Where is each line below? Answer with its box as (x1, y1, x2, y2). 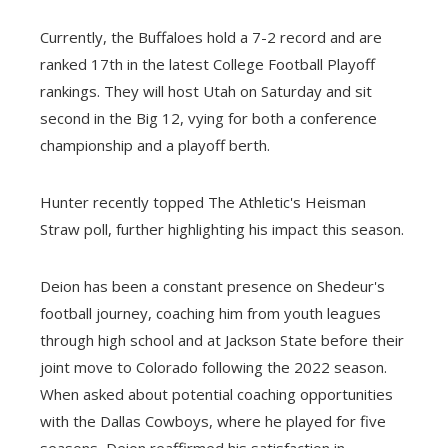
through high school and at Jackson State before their (40, 329, 404, 350)
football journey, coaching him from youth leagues (40, 302, 381, 323)
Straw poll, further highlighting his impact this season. (40, 218, 404, 239)
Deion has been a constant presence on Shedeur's (40, 275, 385, 296)
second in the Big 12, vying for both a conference (40, 107, 377, 128)
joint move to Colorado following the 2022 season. (40, 356, 387, 377)
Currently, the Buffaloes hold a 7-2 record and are (40, 26, 382, 47)
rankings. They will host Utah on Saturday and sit (40, 80, 372, 101)
